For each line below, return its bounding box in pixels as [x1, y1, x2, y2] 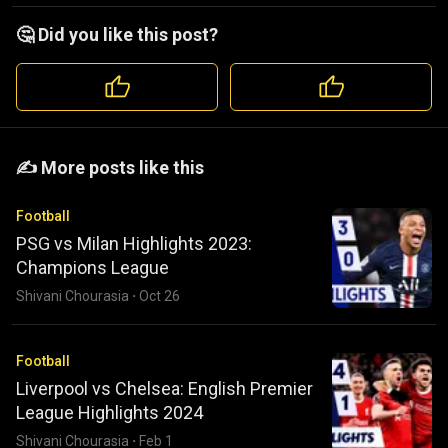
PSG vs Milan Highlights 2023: [16, 232, 252, 254]
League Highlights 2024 [16, 401, 203, 423]
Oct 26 [139, 287, 180, 304]
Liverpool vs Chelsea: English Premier [16, 377, 313, 399]
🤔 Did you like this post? [16, 23, 218, 45]
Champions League [16, 256, 169, 278]
